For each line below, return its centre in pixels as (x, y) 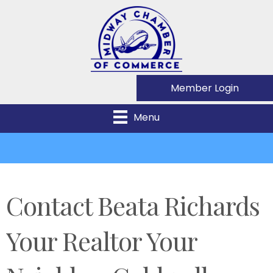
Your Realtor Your (101, 241)
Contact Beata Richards (133, 206)
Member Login (205, 88)
